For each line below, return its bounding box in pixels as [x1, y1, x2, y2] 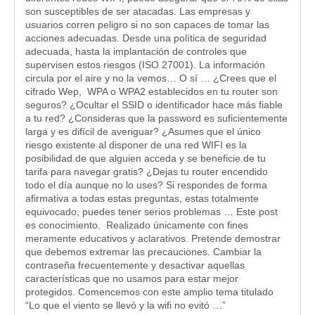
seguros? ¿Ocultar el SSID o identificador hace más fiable [25, 99, 283, 110]
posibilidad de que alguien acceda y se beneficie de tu [25, 153, 266, 164]
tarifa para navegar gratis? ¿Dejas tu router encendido [25, 166, 268, 177]
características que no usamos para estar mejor [25, 273, 238, 284]
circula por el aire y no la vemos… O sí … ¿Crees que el [25, 72, 276, 84]
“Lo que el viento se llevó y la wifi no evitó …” [25, 300, 226, 311]
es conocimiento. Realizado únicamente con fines [25, 219, 248, 231]
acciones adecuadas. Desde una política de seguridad [25, 32, 266, 44]
